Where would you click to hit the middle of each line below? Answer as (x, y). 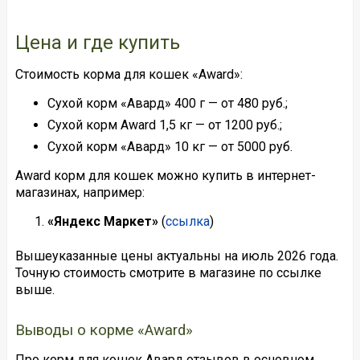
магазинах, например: (80, 192)
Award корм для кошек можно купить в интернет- (165, 175)
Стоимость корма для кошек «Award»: (129, 74)
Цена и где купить (97, 42)
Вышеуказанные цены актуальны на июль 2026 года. (176, 256)
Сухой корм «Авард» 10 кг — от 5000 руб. (170, 146)
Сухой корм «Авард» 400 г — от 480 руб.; (167, 103)
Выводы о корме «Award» (104, 330)
